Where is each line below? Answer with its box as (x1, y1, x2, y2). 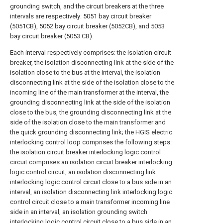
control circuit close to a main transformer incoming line (10, 198, 170, 206)
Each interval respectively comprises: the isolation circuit (10, 48, 171, 56)
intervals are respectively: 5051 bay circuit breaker (10, 12, 151, 20)
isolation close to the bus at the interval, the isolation (10, 68, 160, 76)
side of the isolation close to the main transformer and (10, 118, 166, 126)
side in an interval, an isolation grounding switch (10, 208, 147, 216)
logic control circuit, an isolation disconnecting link (10, 168, 156, 176)
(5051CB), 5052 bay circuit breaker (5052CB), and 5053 (10, 22, 165, 30)
